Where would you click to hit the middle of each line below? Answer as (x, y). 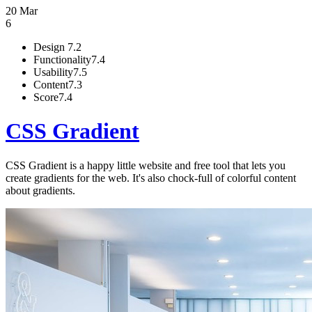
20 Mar (22, 11)
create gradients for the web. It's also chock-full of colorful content (151, 178)
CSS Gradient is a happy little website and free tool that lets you (146, 165)
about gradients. (40, 190)
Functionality (62, 60)
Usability (53, 72)
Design (50, 47)
